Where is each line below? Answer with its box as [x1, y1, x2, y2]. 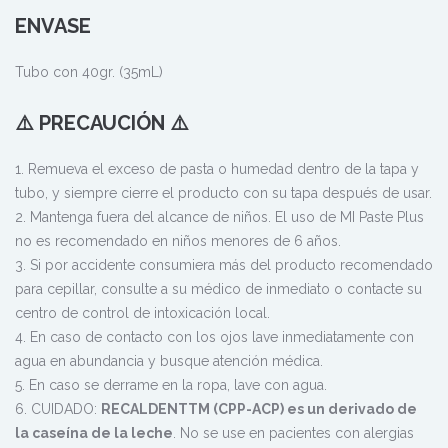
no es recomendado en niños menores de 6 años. [15, 232, 341, 249]
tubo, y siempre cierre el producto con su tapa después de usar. [15, 184, 432, 201]
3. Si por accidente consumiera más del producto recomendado [15, 256, 433, 273]
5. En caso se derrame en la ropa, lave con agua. [15, 376, 327, 393]
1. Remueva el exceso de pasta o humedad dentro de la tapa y [15, 160, 419, 177]
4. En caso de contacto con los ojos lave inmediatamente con [15, 328, 414, 345]
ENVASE [15, 13, 91, 38]
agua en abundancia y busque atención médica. [15, 352, 323, 369]
